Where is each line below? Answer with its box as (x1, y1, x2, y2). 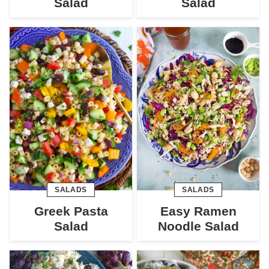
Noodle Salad (157, 219, 239, 233)
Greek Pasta (34, 204, 108, 218)
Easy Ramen (160, 204, 237, 218)
